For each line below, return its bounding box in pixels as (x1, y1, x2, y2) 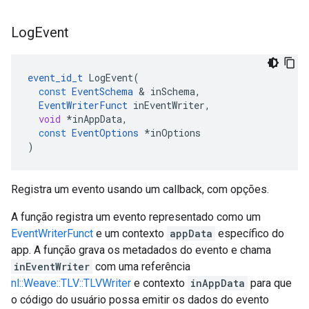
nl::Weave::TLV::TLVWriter (11, 277, 131, 290)
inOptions (150, 126, 201, 139)
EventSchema (72, 85, 133, 98)
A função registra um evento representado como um (11, 210, 261, 223)
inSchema (150, 85, 195, 98)
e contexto (131, 277, 188, 290)
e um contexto (93, 227, 167, 240)
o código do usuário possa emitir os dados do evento (11, 293, 269, 306)
